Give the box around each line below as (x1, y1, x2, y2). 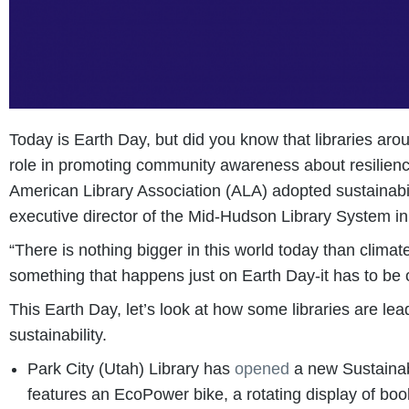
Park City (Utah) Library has (27, 359, 235, 378)
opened (235, 359, 289, 378)
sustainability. (9, 325, 107, 344)
